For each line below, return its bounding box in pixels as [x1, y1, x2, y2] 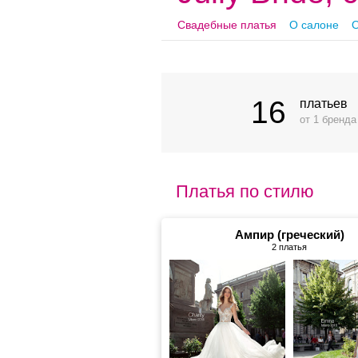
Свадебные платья [177, 18, 276, 31]
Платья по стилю [176, 181, 314, 201]
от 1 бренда [299, 113, 356, 125]
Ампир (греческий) [234, 228, 344, 241]
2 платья [272, 242, 307, 252]
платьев [299, 97, 348, 110]
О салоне [289, 18, 339, 31]
